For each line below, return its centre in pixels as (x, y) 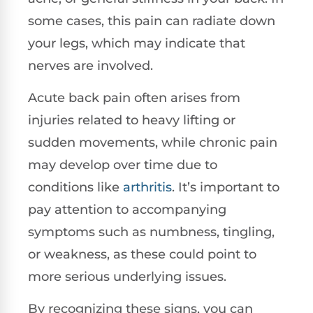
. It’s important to (226, 187)
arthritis (147, 187)
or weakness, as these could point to (142, 254)
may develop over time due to (123, 165)
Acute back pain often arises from (134, 97)
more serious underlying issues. (127, 276)
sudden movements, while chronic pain (153, 142)
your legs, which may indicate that (137, 43)
